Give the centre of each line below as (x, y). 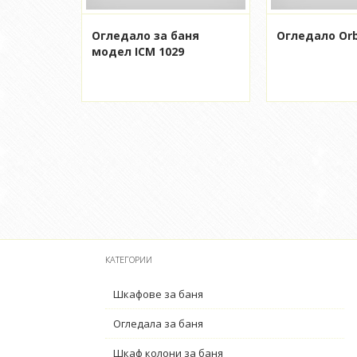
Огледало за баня (145, 35)
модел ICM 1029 (138, 51)
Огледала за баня (158, 324)
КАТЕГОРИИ (129, 259)
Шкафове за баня (158, 294)
